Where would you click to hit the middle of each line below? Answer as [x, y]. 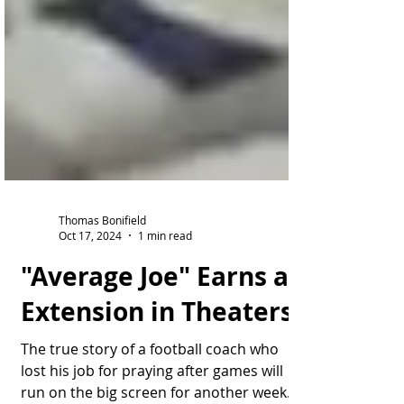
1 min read [165, 300]
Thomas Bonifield [102, 285]
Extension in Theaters [157, 376]
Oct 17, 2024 [90, 300]
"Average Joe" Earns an [163, 341]
